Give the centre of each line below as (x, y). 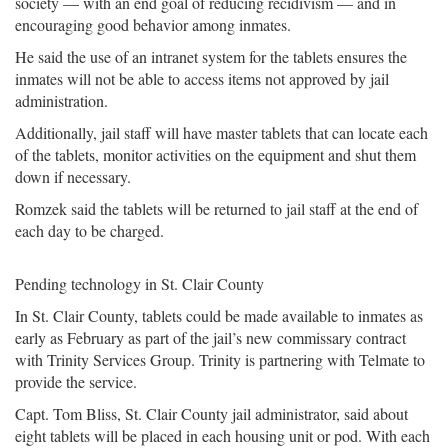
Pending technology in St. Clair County (139, 283)
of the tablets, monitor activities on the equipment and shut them (215, 154)
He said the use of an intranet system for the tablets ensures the (211, 56)
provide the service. (76, 381)
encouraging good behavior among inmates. (153, 24)
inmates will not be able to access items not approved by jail (202, 78)
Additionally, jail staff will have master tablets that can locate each (221, 132)
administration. (61, 100)
